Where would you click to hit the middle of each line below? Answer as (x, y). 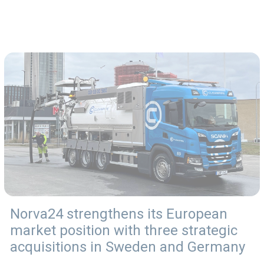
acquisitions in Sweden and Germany (127, 247)
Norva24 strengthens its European (118, 214)
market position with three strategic (123, 231)
